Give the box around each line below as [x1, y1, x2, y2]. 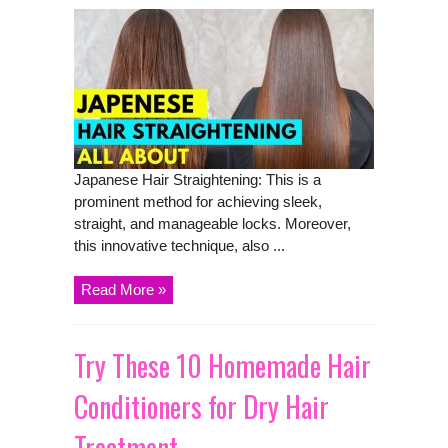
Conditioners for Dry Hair [74, 385, 329, 427]
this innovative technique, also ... [74, 236, 285, 254]
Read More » [81, 280, 166, 298]
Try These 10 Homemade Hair [74, 344, 371, 386]
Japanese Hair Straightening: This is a [74, 170, 321, 188]
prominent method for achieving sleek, [74, 192, 322, 210]
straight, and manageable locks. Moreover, [74, 214, 351, 232]
